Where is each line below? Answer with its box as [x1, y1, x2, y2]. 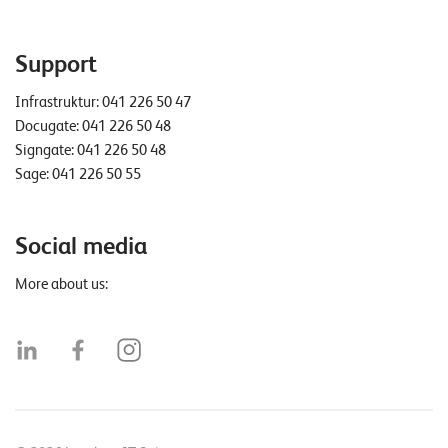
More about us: [15, 275, 108, 294]
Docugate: [15, 117, 82, 136]
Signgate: [15, 141, 77, 160]
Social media [15, 232, 147, 261]
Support [15, 50, 97, 79]
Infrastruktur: [15, 93, 102, 112]
